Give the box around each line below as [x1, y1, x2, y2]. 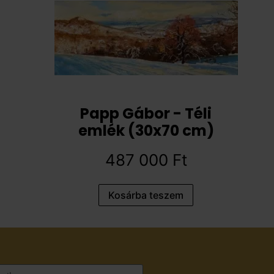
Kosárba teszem [108, 189, 184, 201]
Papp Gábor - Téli [80, 103, 212, 124]
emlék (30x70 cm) [78, 120, 214, 141]
